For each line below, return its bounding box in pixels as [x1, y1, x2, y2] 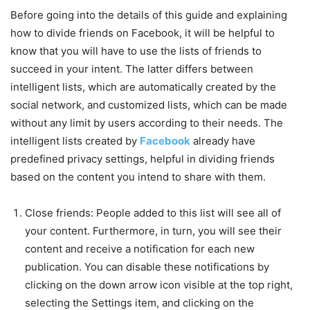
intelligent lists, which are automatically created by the [10, 80, 276, 93]
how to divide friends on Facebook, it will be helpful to [10, 26, 275, 39]
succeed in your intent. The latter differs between [10, 62, 253, 75]
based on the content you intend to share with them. [10, 170, 266, 183]
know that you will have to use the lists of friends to [10, 44, 262, 57]
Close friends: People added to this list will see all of [25, 206, 281, 219]
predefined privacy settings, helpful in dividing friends [10, 152, 275, 165]
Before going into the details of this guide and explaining [10, 8, 287, 21]
